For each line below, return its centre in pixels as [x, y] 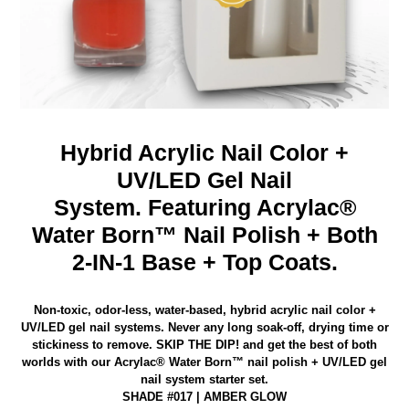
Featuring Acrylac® [252, 208]
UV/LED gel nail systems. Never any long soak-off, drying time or [204, 327]
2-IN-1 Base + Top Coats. [204, 262]
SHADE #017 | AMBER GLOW [204, 396]
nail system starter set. [204, 379]
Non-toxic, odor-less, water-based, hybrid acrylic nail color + [204, 309]
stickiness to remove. [92, 344]
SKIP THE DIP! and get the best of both [267, 344]
